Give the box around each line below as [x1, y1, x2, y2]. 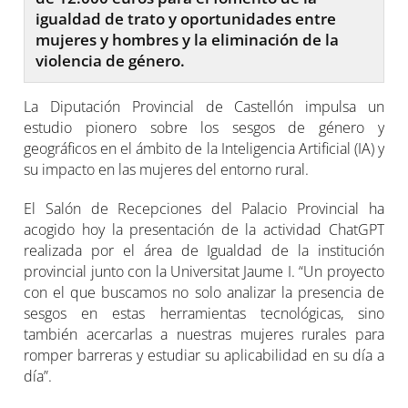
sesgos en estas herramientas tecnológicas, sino [24, 302, 384, 323]
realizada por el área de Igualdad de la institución [24, 240, 384, 260]
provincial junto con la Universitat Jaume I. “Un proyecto [24, 260, 384, 281]
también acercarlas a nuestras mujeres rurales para [24, 323, 384, 344]
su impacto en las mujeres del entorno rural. [24, 158, 310, 179]
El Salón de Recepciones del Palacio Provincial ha [24, 198, 384, 219]
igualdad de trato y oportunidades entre [36, 7, 337, 29]
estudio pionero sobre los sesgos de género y [24, 117, 384, 138]
